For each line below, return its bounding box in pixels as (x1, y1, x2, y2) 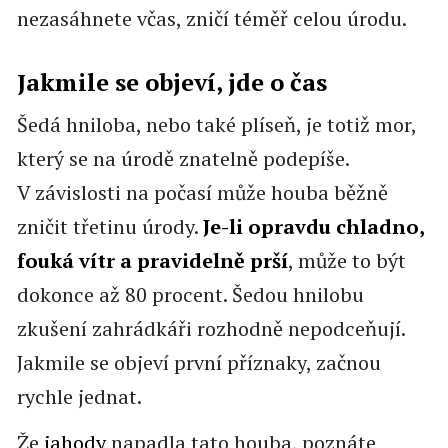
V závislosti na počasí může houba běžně (16, 179, 388, 207)
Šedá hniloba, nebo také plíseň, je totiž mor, (16, 111, 416, 139)
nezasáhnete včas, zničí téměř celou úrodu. (16, 5, 407, 33)
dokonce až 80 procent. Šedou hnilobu (16, 281, 364, 309)
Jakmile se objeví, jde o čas (16, 65, 327, 98)
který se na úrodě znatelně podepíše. (16, 145, 349, 173)
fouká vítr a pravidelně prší (16, 247, 288, 275)
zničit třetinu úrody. (16, 213, 203, 241)
